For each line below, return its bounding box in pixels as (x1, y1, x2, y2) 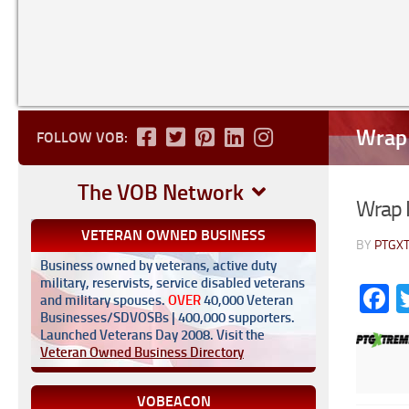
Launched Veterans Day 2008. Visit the (40, 327, 265, 343)
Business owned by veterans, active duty (40, 257, 277, 274)
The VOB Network (77, 179, 248, 205)
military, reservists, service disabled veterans (40, 275, 305, 291)
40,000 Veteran (201, 292, 293, 309)
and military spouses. (40, 292, 168, 309)
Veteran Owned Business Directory (40, 344, 244, 361)
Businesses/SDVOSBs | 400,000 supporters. (40, 309, 295, 326)
